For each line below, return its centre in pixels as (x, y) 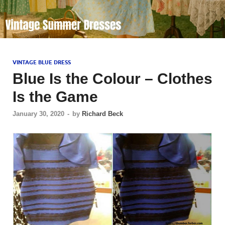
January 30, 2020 (38, 114)
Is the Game (55, 97)
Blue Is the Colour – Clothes (113, 79)
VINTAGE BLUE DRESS (42, 63)
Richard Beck (102, 114)
